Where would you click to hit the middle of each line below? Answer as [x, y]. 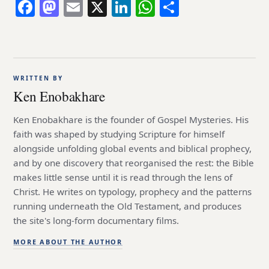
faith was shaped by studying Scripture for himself [119, 134]
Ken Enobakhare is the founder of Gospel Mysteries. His [131, 120]
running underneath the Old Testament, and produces [128, 206]
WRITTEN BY [38, 78]
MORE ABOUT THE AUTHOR [68, 242]
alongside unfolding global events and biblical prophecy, [133, 149]
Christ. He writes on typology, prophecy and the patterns [133, 192]
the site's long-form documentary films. [96, 221]
